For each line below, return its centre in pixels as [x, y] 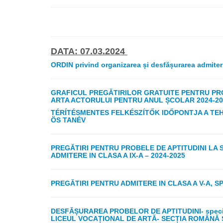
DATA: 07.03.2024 [89, 52]
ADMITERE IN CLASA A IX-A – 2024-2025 [118, 156]
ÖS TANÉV [68, 120]
